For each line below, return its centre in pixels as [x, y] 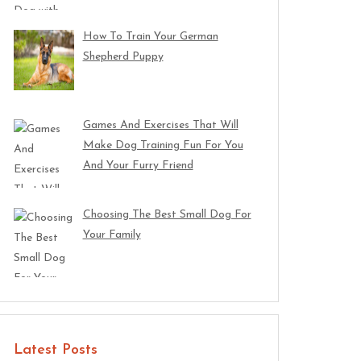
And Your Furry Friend [138, 166]
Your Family [112, 235]
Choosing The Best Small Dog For [167, 215]
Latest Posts [56, 350]
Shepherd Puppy [123, 56]
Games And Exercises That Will [160, 126]
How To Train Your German [150, 36]
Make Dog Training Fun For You [163, 146]
